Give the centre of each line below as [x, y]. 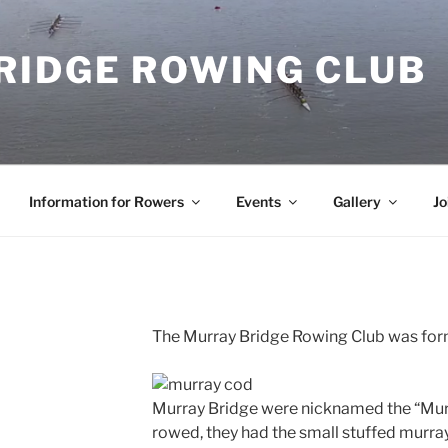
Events [258, 201]
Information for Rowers [106, 201]
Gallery [356, 201]
